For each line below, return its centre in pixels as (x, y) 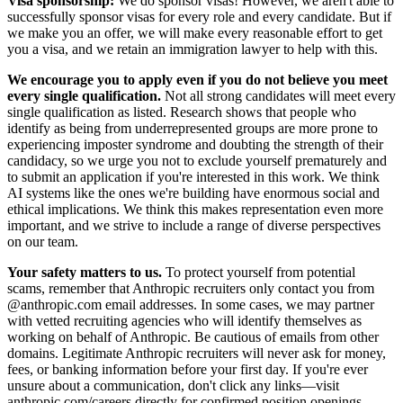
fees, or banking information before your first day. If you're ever (188, 369)
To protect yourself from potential (259, 272)
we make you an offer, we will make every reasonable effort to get (195, 32)
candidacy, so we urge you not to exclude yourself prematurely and (197, 160)
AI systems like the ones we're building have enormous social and (193, 193)
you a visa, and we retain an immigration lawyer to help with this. (193, 49)
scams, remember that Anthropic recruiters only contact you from (191, 288)
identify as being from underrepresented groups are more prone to (193, 128)
